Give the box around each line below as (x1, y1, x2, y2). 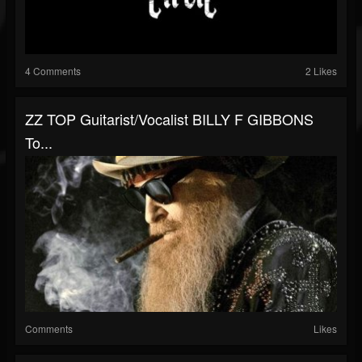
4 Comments (25, 64, 81, 78)
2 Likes (305, 64, 337, 78)
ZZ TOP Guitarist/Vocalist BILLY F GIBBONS (25, 108, 314, 129)
